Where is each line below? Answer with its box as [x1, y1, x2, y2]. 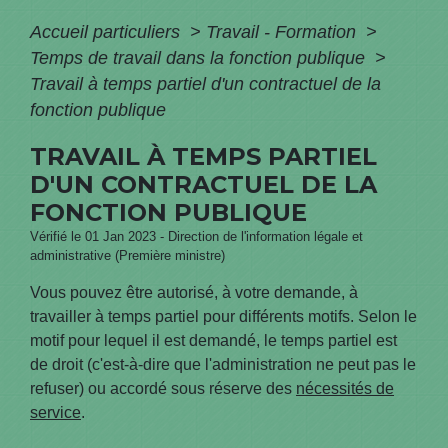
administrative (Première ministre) [30, 247, 225, 263]
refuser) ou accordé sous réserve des [30, 379, 296, 397]
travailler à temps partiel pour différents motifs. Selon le [30, 307, 417, 325]
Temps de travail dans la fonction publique [30, 47, 370, 68]
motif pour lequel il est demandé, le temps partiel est [30, 331, 397, 349]
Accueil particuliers [30, 21, 185, 42]
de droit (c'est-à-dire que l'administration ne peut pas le [30, 355, 416, 373]
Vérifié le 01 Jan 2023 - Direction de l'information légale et [30, 228, 363, 244]
